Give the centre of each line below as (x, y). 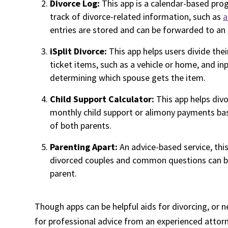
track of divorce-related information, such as (136, 17)
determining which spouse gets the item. (128, 78)
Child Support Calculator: (102, 99)
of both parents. (81, 125)
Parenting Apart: (84, 147)
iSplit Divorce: (78, 51)
